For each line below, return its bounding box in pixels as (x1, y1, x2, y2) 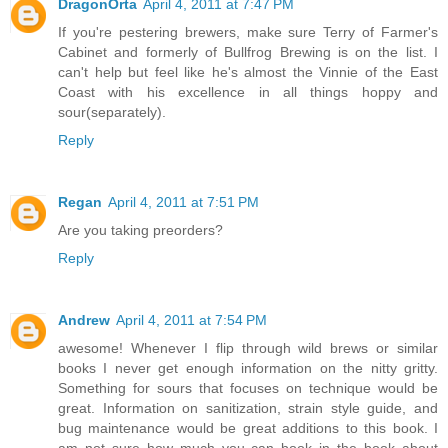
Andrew (58, 312, 110, 329)
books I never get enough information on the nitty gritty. (58, 360, 438, 377)
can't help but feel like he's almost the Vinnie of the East (58, 64, 438, 81)
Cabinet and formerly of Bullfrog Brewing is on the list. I (58, 44, 438, 61)
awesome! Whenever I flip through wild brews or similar (58, 340, 438, 357)
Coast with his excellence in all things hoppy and (58, 84, 438, 101)
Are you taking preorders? (58, 222, 223, 239)
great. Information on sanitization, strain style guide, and (58, 400, 438, 417)
